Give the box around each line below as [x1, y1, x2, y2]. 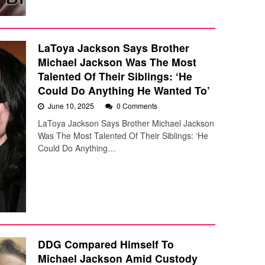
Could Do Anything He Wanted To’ [38, 82, 210, 98]
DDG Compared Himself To [38, 236, 174, 251]
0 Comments [117, 100, 157, 111]
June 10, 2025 [48, 100, 96, 111]
